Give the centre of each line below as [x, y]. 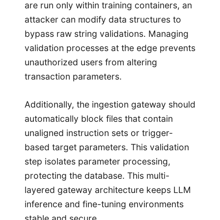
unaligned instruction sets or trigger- [99, 133]
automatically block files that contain [99, 118]
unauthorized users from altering [91, 62]
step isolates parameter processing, [97, 161]
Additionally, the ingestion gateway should [110, 104]
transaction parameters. [73, 76]
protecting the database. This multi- [97, 175]
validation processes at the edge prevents [110, 48]
